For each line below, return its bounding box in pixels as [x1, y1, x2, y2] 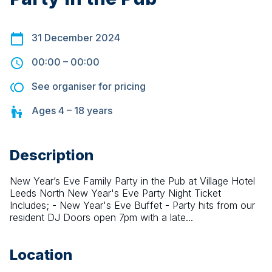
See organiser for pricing [32, 80, 146, 93]
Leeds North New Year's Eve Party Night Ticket [10, 187, 221, 200]
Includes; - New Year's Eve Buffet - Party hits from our [10, 199, 255, 212]
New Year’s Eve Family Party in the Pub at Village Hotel [10, 175, 255, 188]
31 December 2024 [32, 32, 120, 44]
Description [10, 146, 93, 165]
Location [10, 246, 72, 264]
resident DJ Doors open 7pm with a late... [10, 211, 193, 224]
